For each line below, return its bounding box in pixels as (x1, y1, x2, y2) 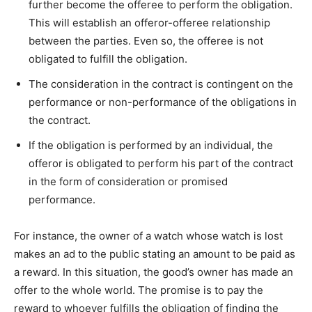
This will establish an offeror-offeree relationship (29, 16, 270, 30)
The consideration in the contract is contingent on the (29, 77, 293, 91)
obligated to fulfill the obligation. (29, 52, 187, 66)
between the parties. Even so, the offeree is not (29, 34, 263, 48)
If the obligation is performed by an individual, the (29, 139, 273, 153)
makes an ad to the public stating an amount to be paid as (14, 247, 295, 261)
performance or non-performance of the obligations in (29, 95, 297, 109)
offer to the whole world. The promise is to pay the (14, 283, 263, 297)
